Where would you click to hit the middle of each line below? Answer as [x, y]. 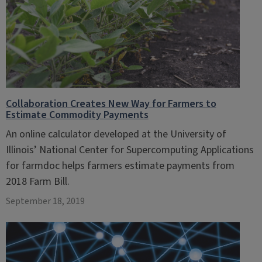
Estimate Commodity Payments [77, 115]
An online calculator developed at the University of [116, 134]
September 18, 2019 [45, 201]
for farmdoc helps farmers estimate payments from [120, 166]
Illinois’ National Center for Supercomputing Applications [130, 150]
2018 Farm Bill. [37, 182]
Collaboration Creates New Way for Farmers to [111, 104]
